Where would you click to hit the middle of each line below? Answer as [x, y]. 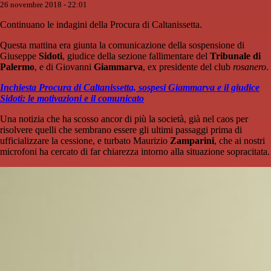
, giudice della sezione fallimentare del [136, 56]
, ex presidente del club [188, 67]
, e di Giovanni [64, 67]
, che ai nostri [240, 141]
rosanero [250, 67]
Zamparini [192, 141]
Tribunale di [235, 56]
